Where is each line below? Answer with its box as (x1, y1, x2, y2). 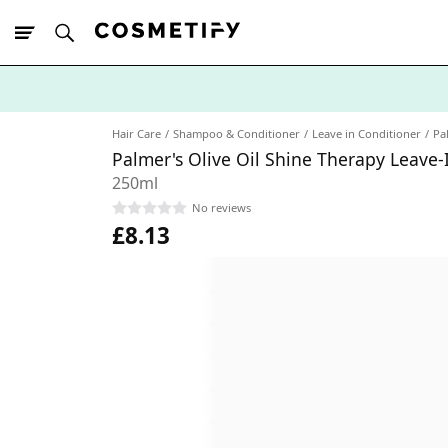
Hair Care (112, 126, 161, 141)
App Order (129, 114, 191, 133)
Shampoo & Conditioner (173, 126, 300, 141)
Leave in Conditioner (312, 126, 421, 141)
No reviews (192, 199, 251, 215)
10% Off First (50, 114, 129, 133)
